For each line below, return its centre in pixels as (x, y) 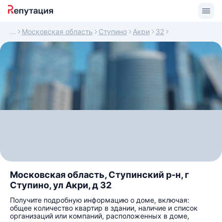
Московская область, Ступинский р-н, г (99, 175)
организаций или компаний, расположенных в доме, (100, 216)
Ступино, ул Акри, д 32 (61, 185)
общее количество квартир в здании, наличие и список (104, 208)
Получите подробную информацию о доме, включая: (100, 200)
